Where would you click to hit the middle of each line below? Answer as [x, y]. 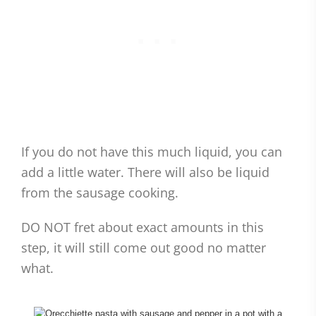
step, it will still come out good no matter [144, 248]
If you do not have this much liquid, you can [152, 152]
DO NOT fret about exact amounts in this [142, 227]
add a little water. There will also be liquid [145, 172]
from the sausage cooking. [100, 193]
